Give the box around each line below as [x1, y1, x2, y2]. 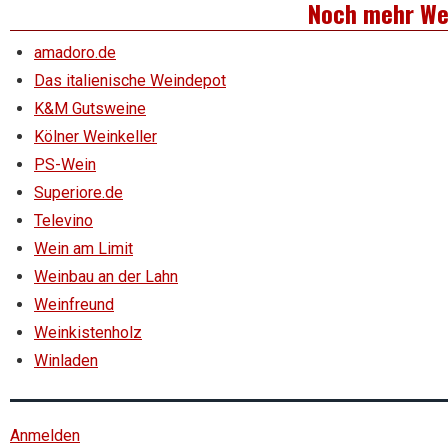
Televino [34, 211, 93, 231]
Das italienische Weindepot [34, 71, 226, 91]
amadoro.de [34, 43, 116, 63]
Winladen [34, 351, 98, 371]
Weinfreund [34, 295, 114, 315]
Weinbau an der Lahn [34, 267, 178, 287]
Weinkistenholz [34, 323, 142, 343]
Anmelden [10, 426, 80, 446]
